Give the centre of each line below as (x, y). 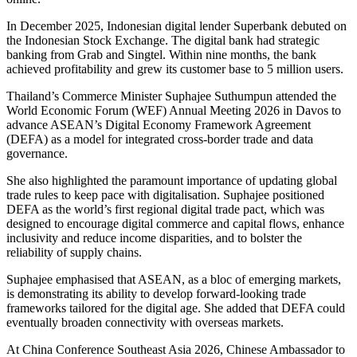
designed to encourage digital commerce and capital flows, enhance (175, 224)
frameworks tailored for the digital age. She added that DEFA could (176, 308)
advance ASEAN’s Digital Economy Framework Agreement (159, 125)
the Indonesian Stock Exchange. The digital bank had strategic (163, 41)
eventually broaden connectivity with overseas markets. (145, 323)
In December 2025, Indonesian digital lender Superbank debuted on (177, 26)
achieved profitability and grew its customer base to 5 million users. (175, 69)
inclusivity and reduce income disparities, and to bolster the (154, 238)
